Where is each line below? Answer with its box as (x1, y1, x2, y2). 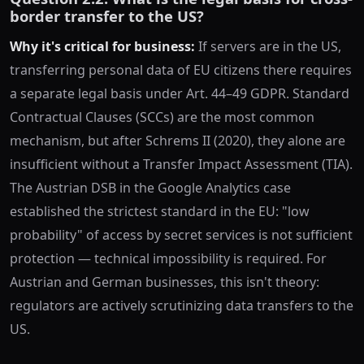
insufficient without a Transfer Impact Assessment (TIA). (10, 154, 353, 173)
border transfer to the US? (10, 5, 204, 26)
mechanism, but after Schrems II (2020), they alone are (10, 131, 345, 149)
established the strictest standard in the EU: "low (10, 201, 310, 220)
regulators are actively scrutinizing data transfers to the (10, 296, 353, 314)
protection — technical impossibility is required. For (10, 249, 327, 267)
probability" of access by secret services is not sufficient (10, 225, 353, 244)
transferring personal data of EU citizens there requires (10, 60, 352, 79)
